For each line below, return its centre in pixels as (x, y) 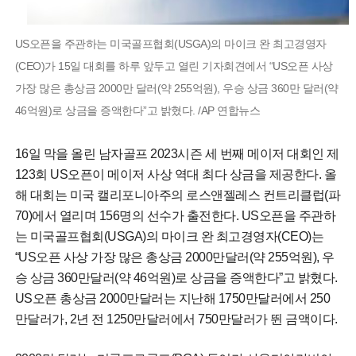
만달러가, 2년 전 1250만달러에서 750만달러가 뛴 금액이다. (176, 319)
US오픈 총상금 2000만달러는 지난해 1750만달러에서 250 (172, 298)
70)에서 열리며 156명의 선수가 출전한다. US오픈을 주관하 (175, 215)
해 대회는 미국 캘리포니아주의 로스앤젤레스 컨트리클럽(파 (178, 195)
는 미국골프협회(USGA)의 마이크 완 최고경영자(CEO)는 (169, 236)
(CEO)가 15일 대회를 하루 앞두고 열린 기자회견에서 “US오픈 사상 (174, 66)
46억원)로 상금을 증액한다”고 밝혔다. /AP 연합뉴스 (137, 110)
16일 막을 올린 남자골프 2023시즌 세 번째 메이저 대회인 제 (177, 153)
